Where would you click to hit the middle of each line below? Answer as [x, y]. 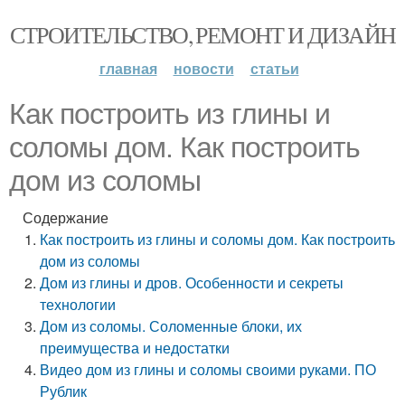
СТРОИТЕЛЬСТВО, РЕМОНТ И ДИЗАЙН [202, 34]
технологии [78, 304]
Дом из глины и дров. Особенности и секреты [192, 283]
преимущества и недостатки [135, 348]
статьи [274, 68]
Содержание [66, 217]
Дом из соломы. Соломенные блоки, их [171, 326]
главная [128, 68]
